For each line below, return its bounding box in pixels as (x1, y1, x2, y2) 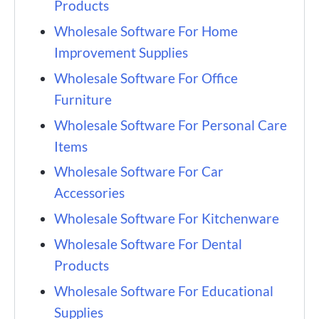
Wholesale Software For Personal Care (54, 116, 287, 133)
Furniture (54, 90, 112, 108)
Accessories (54, 184, 127, 202)
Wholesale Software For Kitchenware (54, 210, 282, 227)
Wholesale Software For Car (54, 163, 224, 180)
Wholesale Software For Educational (54, 282, 273, 299)
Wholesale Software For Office (54, 69, 238, 86)
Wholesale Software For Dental (54, 235, 242, 252)
